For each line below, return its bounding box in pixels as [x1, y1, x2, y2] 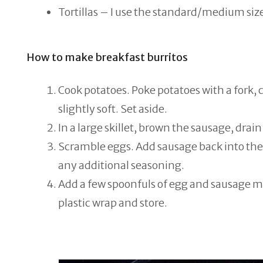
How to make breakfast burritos [26, 50, 188, 64]
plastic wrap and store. [58, 195, 167, 210]
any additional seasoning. [58, 158, 184, 172]
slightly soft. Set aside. [58, 102, 167, 116]
